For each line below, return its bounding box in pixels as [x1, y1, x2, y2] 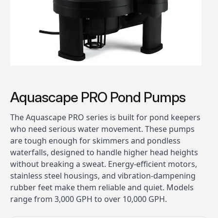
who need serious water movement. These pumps [10, 123, 195, 134]
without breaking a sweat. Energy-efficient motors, [10, 158, 197, 169]
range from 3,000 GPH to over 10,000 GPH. [10, 193, 167, 204]
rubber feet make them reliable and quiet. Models [10, 182, 194, 193]
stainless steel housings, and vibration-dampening [10, 170, 196, 181]
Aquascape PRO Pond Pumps [10, 88, 185, 106]
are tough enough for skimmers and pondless [10, 135, 181, 146]
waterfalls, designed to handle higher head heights [10, 146, 198, 158]
